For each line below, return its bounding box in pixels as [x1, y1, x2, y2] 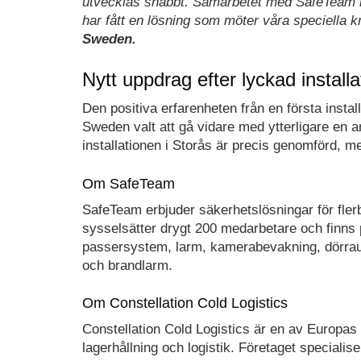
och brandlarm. [82, 257, 172, 273]
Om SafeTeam [82, 175, 175, 192]
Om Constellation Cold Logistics [82, 295, 288, 311]
